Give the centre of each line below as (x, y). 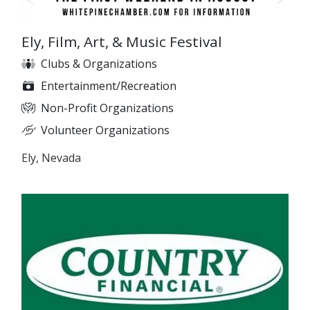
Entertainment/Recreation (109, 85)
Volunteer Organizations (105, 130)
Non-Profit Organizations (107, 108)
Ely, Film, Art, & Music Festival (122, 41)
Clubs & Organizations (99, 63)
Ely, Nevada (51, 157)
